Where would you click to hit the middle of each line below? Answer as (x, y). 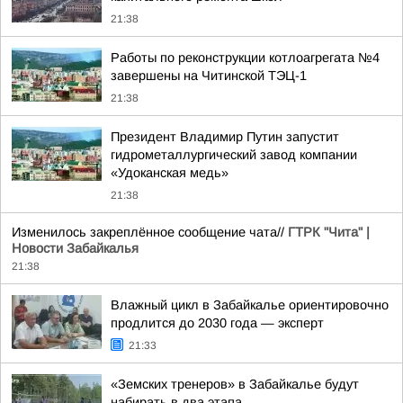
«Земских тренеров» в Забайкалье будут (235, 384)
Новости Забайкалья (75, 248)
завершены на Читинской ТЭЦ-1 (209, 76)
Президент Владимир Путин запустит (225, 137)
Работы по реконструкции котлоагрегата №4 (245, 58)
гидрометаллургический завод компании (234, 155)
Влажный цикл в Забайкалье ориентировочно (250, 305)
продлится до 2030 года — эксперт (217, 323)
